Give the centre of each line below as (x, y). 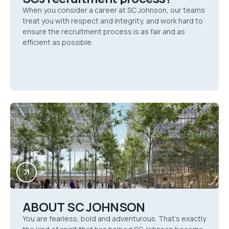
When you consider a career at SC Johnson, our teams (114, 10)
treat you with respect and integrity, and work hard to (113, 21)
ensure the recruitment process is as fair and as (104, 31)
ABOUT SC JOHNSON (84, 207)
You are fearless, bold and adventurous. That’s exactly (114, 219)
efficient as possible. (58, 42)
